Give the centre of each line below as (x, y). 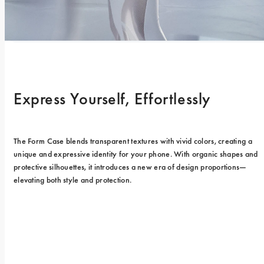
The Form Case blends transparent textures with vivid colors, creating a (133, 141)
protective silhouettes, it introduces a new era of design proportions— (130, 166)
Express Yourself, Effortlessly (112, 98)
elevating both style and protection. (73, 179)
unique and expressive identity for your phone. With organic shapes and (136, 154)
